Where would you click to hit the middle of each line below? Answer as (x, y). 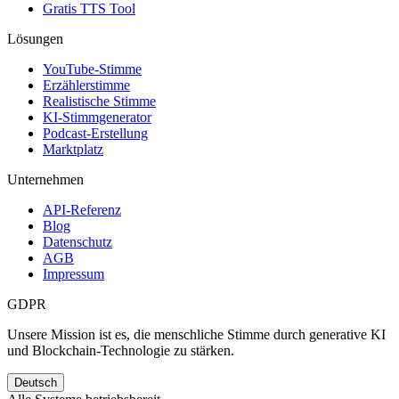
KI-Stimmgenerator (97, 118)
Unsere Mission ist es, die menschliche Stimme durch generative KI (196, 335)
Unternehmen (45, 180)
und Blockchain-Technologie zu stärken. (121, 351)
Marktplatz (73, 150)
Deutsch (36, 383)
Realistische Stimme (99, 102)
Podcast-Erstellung (95, 134)
